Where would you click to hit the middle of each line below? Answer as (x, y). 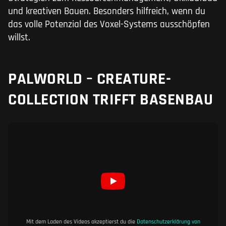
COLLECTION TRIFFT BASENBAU (110, 100)
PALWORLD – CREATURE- (90, 79)
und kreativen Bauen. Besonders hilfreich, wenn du (107, 12)
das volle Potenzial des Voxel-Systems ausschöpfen (109, 25)
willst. (19, 38)
